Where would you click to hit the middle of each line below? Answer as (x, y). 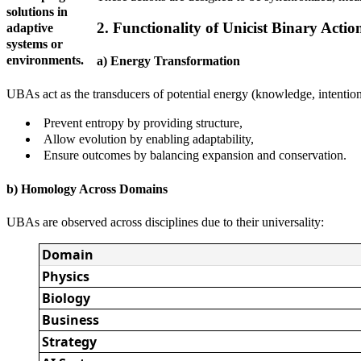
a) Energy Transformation (168, 61)
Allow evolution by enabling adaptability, (149, 139)
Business (71, 320)
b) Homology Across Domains (87, 189)
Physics (66, 276)
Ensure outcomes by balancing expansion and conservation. (195, 156)
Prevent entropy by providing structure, (143, 123)
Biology (66, 298)
